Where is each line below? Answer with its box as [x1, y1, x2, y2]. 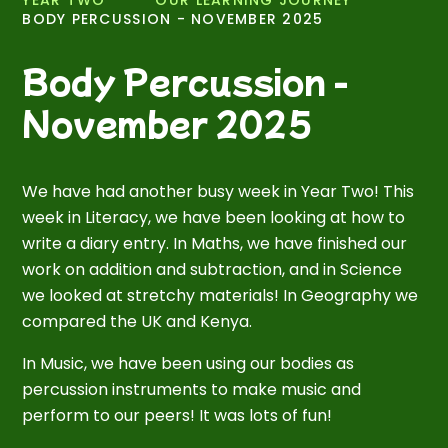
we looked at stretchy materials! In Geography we [22, 283, 419, 307]
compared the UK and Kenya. [22, 309, 253, 333]
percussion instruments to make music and [22, 377, 362, 401]
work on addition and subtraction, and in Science [22, 257, 403, 281]
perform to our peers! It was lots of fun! [22, 403, 333, 427]
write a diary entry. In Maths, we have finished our [22, 231, 408, 255]
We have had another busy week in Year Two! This [22, 179, 415, 203]
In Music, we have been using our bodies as [22, 351, 355, 375]
